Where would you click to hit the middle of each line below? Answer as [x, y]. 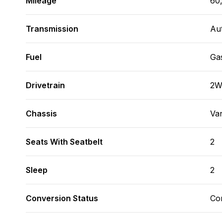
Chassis [41, 113]
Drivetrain [45, 85]
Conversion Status [62, 198]
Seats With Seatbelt [64, 142]
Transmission [52, 29]
